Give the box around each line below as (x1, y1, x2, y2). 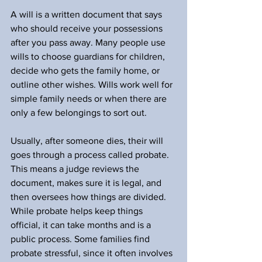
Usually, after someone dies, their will (11, 136, 166, 146)
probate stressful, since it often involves (11, 248, 175, 258)
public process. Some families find (11, 234, 152, 244)
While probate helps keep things (11, 206, 145, 216)
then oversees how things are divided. (11, 192, 168, 202)
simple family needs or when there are (11, 94, 169, 104)
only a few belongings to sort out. (11, 108, 147, 118)
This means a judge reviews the (11, 164, 142, 174)
